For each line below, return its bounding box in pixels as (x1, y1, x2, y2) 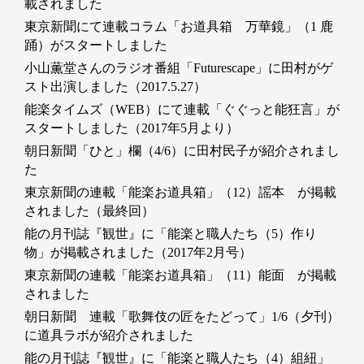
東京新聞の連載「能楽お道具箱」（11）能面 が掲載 (24, 268, 336, 283)
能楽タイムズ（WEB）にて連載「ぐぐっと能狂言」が (24, 102, 340, 117)
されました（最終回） (24, 204, 154, 219)
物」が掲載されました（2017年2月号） (24, 245, 252, 260)
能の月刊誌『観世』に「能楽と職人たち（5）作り (24, 227, 317, 241)
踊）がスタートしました (24, 38, 167, 53)
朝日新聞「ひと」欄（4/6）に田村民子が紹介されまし (24, 144, 340, 158)
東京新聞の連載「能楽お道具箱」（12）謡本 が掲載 (24, 185, 336, 200)
